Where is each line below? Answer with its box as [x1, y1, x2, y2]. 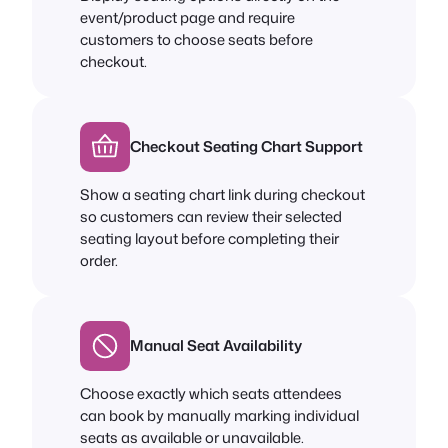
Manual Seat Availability [130, 334, 302, 356]
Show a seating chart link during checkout [80, 184, 365, 206]
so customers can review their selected [80, 206, 342, 228]
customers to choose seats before [80, 29, 313, 50]
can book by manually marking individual [80, 405, 359, 427]
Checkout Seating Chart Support [130, 135, 363, 157]
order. [80, 250, 118, 272]
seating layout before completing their [80, 228, 339, 250]
